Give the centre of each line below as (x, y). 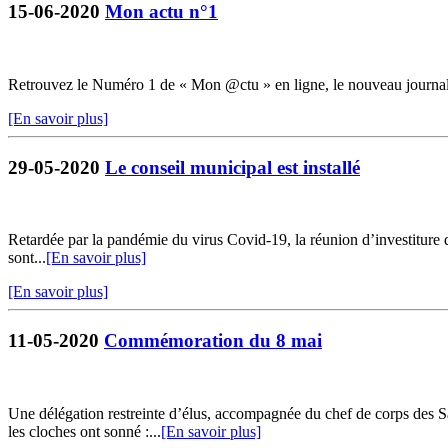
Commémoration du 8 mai (213, 341)
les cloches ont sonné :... (84, 431)
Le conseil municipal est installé (232, 167)
